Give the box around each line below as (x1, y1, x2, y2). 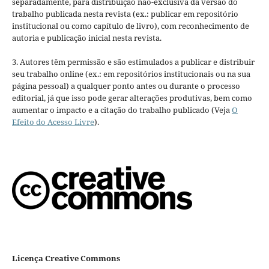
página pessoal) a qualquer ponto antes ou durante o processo (11, 80, 240, 91)
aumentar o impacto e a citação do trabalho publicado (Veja (11, 104, 232, 115)
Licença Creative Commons (11, 253, 120, 264)
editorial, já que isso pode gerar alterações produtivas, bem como (11, 92, 252, 103)
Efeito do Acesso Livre (11, 116, 94, 127)
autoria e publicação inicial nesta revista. (11, 32, 162, 43)
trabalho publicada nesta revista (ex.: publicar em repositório (11, 8, 238, 19)
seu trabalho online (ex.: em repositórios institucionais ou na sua (11, 68, 250, 79)
